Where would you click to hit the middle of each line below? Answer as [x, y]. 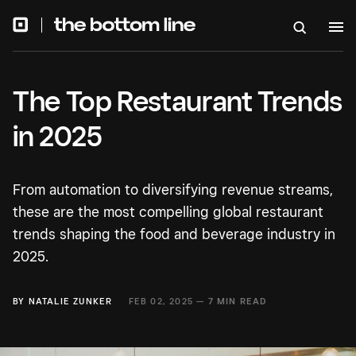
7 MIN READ [238, 301]
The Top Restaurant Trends [178, 101]
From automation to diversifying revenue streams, [173, 190]
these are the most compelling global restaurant [168, 212]
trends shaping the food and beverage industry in [174, 234]
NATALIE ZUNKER [70, 301]
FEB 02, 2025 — [168, 301]
